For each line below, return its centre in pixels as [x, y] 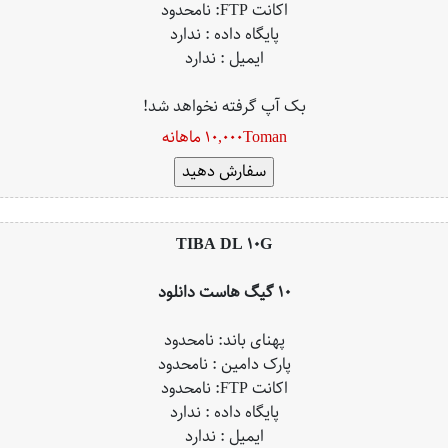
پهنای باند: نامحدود [224, 340]
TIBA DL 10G [224, 244]
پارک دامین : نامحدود [224, 364]
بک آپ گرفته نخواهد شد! [224, 106]
